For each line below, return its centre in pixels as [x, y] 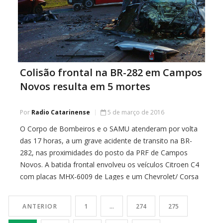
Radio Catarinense [61, 112]
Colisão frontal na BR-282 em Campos [111, 73]
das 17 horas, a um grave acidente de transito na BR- [106, 141]
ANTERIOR [40, 207]
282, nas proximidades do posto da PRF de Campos [104, 153]
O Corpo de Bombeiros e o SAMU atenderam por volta [109, 129]
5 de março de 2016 [136, 112]
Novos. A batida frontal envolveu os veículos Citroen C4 [110, 165]
